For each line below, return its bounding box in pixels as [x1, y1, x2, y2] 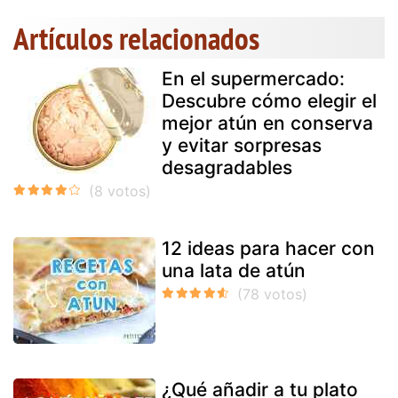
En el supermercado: [162, 67, 345, 90]
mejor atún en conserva [162, 111, 373, 134]
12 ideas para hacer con [162, 236, 375, 259]
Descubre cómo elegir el [162, 89, 377, 112]
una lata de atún [162, 259, 306, 282]
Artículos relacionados [13, 17, 259, 59]
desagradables [162, 155, 292, 179]
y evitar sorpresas [162, 133, 322, 156]
